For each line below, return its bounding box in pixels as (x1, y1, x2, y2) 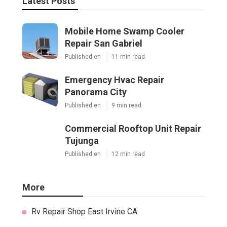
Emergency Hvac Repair (65, 74, 164, 86)
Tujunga (65, 135, 99, 146)
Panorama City (65, 87, 127, 98)
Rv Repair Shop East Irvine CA (31, 207, 137, 217)
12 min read (111, 150, 145, 158)
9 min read (111, 102, 141, 109)
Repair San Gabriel (65, 38, 142, 49)
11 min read (111, 53, 145, 61)
